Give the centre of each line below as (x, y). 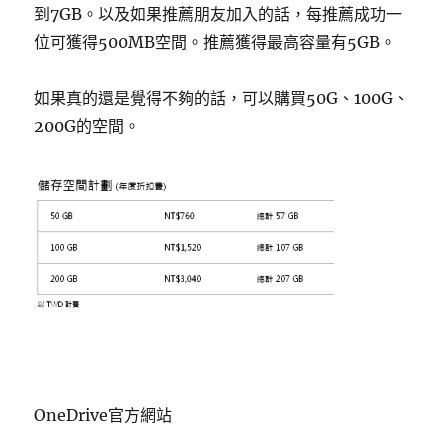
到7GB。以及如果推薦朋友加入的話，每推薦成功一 (218, 13)
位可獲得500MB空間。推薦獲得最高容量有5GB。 (215, 41)
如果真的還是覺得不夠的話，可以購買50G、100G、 (222, 97)
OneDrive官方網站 (103, 414)
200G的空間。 (87, 125)
